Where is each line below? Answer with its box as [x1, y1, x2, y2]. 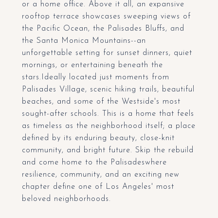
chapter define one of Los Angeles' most [22, 183, 174, 191]
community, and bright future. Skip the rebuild [22, 146, 194, 154]
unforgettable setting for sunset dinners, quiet [22, 49, 192, 57]
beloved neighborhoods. [22, 195, 111, 203]
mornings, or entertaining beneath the [22, 61, 163, 69]
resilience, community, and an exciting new [22, 171, 180, 179]
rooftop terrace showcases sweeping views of [22, 13, 191, 20]
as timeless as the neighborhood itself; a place [22, 122, 196, 130]
